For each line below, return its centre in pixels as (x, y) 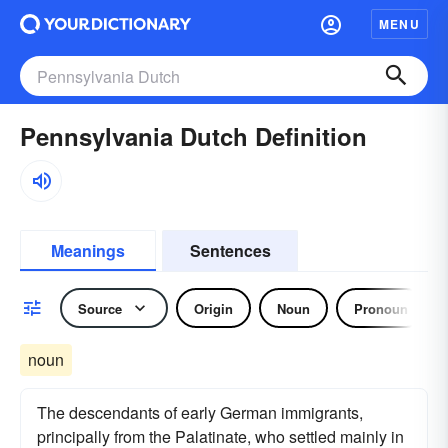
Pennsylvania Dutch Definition (193, 136)
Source (100, 308)
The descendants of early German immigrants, (200, 412)
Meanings (88, 250)
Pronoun (381, 308)
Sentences (230, 250)
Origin (213, 308)
